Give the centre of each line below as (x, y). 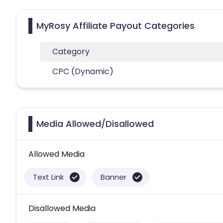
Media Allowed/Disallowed (95, 123)
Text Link (48, 177)
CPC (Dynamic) (83, 71)
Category (71, 51)
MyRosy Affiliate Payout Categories (115, 25)
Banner (113, 177)
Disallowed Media (62, 208)
